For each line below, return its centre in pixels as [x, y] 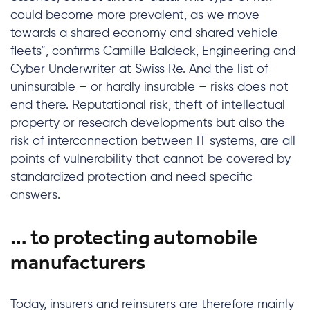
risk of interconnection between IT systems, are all [153, 141]
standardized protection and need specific [131, 177]
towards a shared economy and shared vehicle [144, 33]
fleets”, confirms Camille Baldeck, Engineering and [153, 51]
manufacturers [78, 262]
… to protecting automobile [134, 237]
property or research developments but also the [148, 123]
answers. [35, 195]
